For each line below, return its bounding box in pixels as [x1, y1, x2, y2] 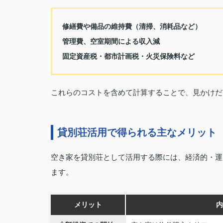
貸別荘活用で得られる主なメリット [57, 127, 217, 138]
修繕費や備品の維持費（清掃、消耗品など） [62, 22, 202, 30]
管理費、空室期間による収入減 [62, 37, 160, 45]
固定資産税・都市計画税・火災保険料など [62, 52, 195, 60]
